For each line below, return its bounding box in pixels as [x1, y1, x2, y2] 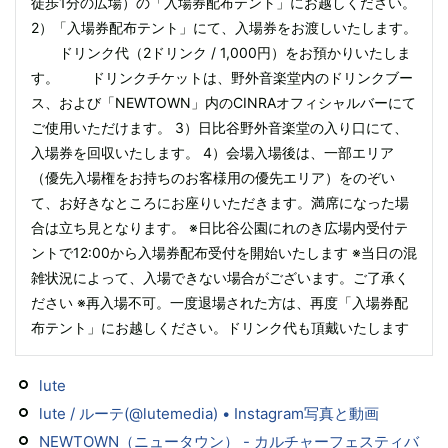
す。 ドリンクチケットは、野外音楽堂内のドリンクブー [31, 69, 413, 86]
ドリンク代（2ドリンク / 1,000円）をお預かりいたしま [31, 44, 411, 61]
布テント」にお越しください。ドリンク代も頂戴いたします [31, 319, 409, 336]
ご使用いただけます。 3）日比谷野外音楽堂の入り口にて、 [31, 119, 408, 136]
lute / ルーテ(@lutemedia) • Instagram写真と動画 [39, 404, 379, 423]
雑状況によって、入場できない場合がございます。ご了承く [31, 269, 409, 286]
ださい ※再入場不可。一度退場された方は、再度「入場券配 [31, 294, 408, 311]
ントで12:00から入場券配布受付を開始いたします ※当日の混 [31, 244, 417, 261]
